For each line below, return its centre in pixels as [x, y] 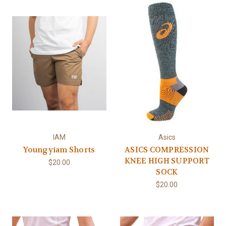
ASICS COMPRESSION [167, 150]
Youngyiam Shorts [59, 150]
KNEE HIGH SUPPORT [167, 161]
